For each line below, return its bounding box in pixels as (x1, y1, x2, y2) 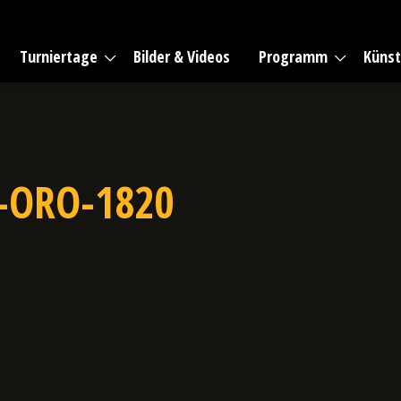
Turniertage (20, 46, 98, 67)
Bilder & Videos (133, 46, 231, 67)
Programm (259, 46, 328, 67)
